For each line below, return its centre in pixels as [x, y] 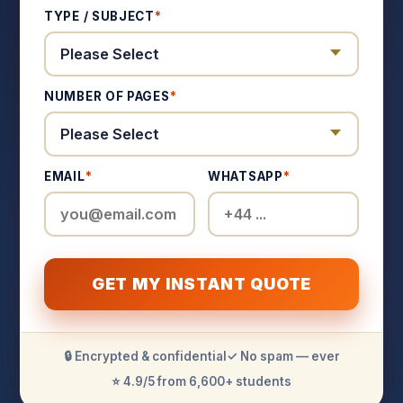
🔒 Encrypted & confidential [145, 356]
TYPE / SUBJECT [99, 16]
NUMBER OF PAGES [107, 96]
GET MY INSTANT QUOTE [201, 284]
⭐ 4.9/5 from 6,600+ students [201, 381]
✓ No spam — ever [283, 356]
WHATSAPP [246, 176]
